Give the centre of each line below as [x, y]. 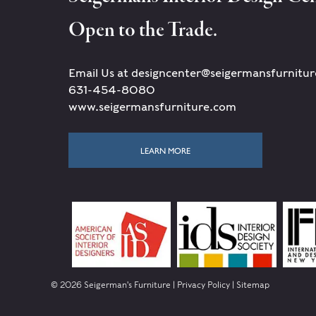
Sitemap [253, 285]
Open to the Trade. [143, 31]
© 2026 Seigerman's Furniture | [114, 285]
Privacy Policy [203, 285]
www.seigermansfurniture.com [152, 107]
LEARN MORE [165, 150]
